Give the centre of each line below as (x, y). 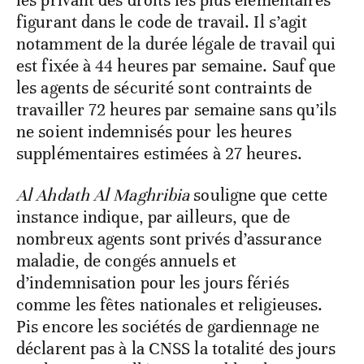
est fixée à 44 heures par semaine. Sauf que (176, 66)
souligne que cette (259, 195)
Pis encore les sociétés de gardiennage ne (168, 327)
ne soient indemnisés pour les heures (154, 132)
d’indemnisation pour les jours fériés (153, 283)
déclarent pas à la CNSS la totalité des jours (176, 349)
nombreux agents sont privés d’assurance (169, 239)
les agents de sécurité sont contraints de (165, 88)
